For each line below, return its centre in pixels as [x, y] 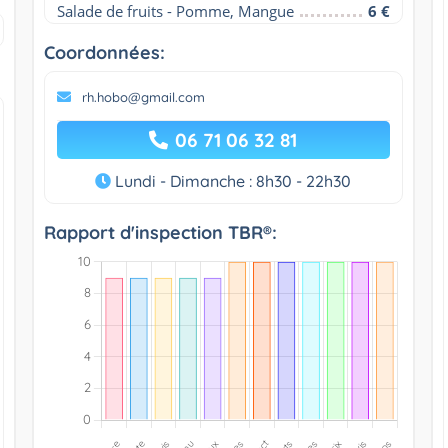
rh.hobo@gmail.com [143, 96]
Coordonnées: [104, 52]
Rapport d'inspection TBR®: [160, 232]
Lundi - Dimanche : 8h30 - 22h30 [231, 180]
